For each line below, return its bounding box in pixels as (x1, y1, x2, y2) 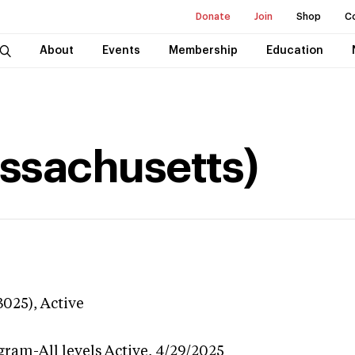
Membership (168, 45, 238, 56)
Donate (196, 12, 231, 21)
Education (265, 45, 323, 56)
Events (101, 45, 140, 56)
